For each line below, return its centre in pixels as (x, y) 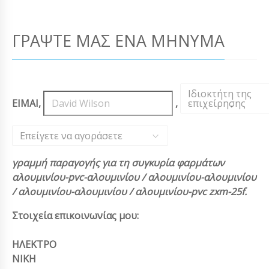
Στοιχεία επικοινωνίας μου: (75, 215)
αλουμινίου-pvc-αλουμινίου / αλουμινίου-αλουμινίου (134, 177)
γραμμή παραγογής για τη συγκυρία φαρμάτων (118, 162)
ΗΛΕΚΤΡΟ (34, 244)
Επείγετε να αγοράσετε (71, 135)
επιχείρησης (216, 103)
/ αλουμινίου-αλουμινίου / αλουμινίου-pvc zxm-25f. (129, 191)
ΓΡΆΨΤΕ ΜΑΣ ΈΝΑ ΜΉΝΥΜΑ (118, 40)
